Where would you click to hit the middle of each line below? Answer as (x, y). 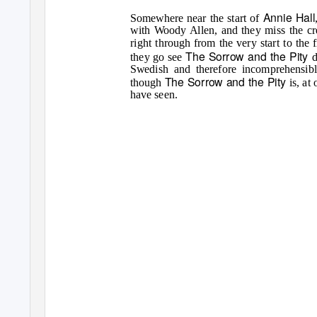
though (148, 82)
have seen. (154, 94)
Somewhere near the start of (197, 18)
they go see (158, 57)
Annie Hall (289, 17)
